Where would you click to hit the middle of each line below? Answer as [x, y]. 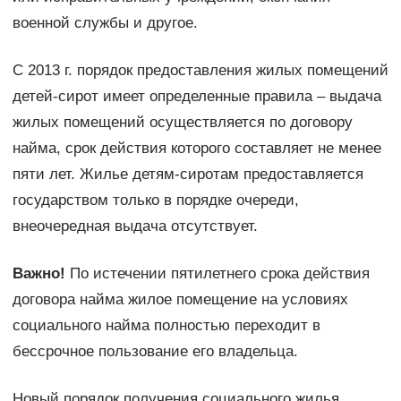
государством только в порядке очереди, [155, 200]
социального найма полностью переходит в [166, 326]
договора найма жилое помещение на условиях [180, 300]
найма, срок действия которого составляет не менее [196, 149]
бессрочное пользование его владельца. [155, 352]
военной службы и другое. [105, 23]
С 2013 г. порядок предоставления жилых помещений [200, 71]
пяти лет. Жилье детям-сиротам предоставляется [188, 175]
